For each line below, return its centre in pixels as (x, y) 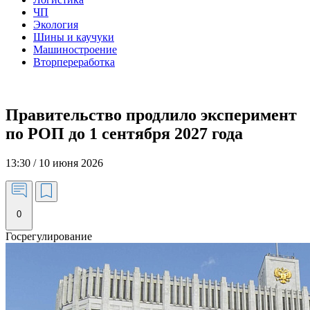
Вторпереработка (74, 62)
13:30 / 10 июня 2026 (54, 163)
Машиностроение (75, 49)
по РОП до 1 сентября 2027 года (124, 133)
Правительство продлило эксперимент (151, 115)
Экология (56, 25)
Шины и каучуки (74, 37)
